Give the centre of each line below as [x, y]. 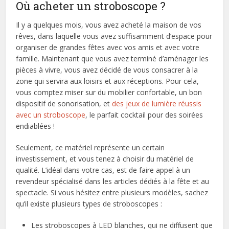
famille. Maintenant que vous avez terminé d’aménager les [112, 58]
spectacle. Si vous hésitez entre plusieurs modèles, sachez [112, 192]
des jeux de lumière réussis [157, 103]
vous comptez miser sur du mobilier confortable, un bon [109, 92]
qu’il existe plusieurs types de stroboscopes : [89, 203]
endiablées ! [37, 126]
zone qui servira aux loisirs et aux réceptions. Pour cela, [108, 81]
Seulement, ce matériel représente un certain [90, 147]
